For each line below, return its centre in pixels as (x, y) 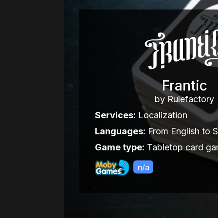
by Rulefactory (185, 99)
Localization (161, 115)
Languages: (120, 131)
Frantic (184, 85)
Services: (115, 115)
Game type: (119, 147)
